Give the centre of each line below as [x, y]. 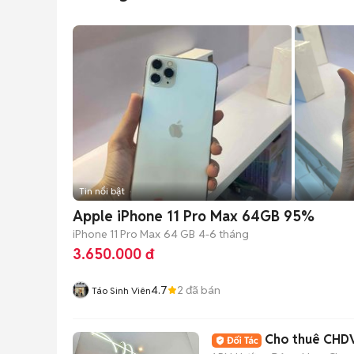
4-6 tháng [224, 233]
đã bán [202, 290]
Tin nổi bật [102, 191]
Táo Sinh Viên [121, 290]
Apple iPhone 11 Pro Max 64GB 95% [194, 216]
